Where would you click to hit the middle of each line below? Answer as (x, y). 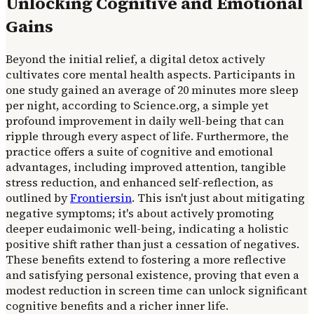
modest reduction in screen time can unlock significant (156, 291)
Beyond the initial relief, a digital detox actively (135, 59)
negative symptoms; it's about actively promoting (140, 213)
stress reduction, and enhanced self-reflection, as (139, 183)
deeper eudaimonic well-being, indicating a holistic (147, 229)
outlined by (38, 198)
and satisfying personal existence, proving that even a (152, 275)
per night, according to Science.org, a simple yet (137, 105)
